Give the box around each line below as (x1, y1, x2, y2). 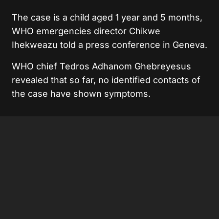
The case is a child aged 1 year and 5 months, (12, 12, 202, 22)
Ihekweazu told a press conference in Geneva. (12, 39, 207, 50)
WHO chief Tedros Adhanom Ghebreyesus (12, 61, 191, 71)
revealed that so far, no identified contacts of (12, 74, 200, 85)
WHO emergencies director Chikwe (12, 25, 160, 36)
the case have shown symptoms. (12, 88, 151, 99)
